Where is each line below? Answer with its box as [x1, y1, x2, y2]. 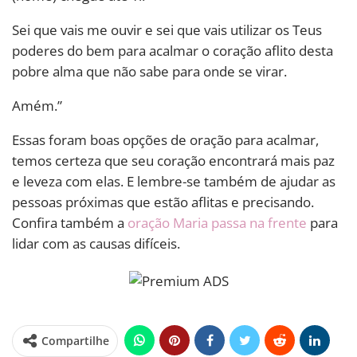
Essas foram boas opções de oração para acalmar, [12, 130, 319, 149]
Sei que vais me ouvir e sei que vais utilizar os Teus [12, 20, 322, 39]
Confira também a [12, 213, 127, 232]
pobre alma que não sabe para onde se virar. [12, 61, 287, 80]
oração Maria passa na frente [127, 213, 307, 232]
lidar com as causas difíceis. [12, 233, 180, 253]
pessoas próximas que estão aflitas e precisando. [12, 192, 314, 211]
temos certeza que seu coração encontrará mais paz [12, 151, 335, 170]
